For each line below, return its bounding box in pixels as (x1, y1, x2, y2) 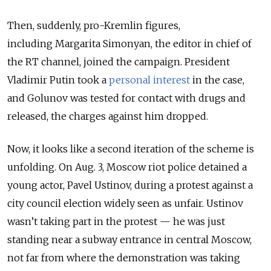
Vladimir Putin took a (7, 74, 106, 86)
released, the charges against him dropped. (7, 110, 208, 122)
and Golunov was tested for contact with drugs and (7, 92, 246, 104)
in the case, (192, 74, 244, 86)
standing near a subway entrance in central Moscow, (7, 233, 252, 246)
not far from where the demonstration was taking (7, 252, 240, 264)
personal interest (109, 74, 190, 86)
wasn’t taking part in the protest (7, 215, 160, 227)
